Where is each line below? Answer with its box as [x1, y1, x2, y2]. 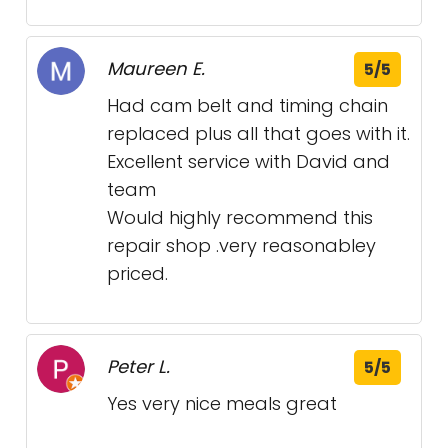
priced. [107, 261, 168, 286]
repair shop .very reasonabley [107, 233, 376, 258]
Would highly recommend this [107, 205, 373, 230]
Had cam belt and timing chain [107, 93, 388, 118]
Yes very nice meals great [107, 391, 337, 416]
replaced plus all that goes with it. [107, 121, 410, 146]
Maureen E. [107, 56, 205, 81]
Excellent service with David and [107, 149, 390, 174]
